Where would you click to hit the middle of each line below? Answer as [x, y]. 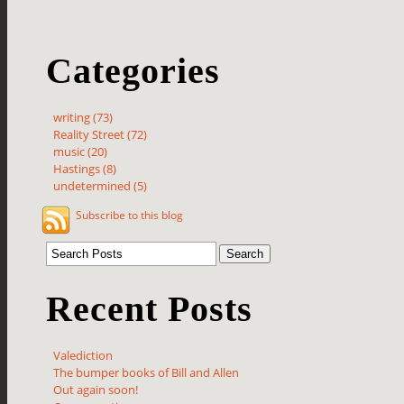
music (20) [81, 152]
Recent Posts [150, 309]
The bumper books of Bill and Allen [147, 373]
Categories [133, 71]
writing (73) [83, 118]
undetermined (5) [101, 186]
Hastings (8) [85, 169]
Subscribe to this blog [130, 216]
